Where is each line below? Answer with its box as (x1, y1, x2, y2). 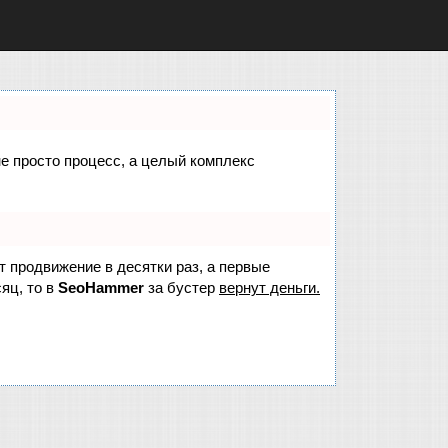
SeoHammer (58, 279, 144, 296)
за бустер (144, 279, 219, 296)
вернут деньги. (219, 279, 320, 296)
